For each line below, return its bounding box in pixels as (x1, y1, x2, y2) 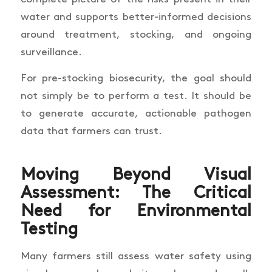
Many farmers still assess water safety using (20, 251, 252, 262)
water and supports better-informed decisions (20, 12, 252, 22)
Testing (20, 222, 78, 238)
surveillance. (20, 47, 82, 57)
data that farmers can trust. (20, 126, 162, 137)
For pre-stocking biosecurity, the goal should (20, 73, 252, 84)
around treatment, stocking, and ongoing (20, 29, 252, 39)
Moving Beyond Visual (20, 167, 252, 183)
